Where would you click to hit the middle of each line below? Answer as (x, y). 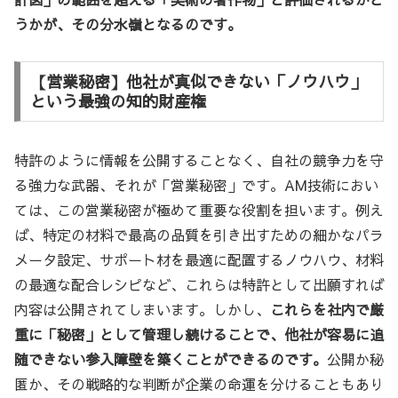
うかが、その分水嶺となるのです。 (128, 24)
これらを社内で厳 (327, 310)
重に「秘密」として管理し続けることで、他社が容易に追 (199, 334)
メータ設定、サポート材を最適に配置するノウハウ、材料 (199, 260)
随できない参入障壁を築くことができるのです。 (171, 359)
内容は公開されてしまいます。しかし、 (142, 310)
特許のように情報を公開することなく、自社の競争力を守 (199, 160)
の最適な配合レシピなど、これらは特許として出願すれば (199, 285)
